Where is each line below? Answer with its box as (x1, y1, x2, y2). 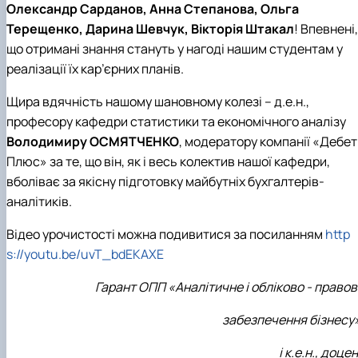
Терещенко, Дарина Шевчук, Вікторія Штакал (6, 20, 294, 38)
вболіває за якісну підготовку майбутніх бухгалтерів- (6, 173, 324, 191)
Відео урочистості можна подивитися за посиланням (6, 225, 325, 244)
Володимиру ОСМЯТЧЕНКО (6, 133, 179, 151)
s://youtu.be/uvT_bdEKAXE (6, 245, 164, 264)
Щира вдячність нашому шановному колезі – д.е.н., (6, 93, 309, 111)
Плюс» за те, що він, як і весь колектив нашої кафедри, (6, 153, 330, 171)
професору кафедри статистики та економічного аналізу (6, 113, 346, 131)
